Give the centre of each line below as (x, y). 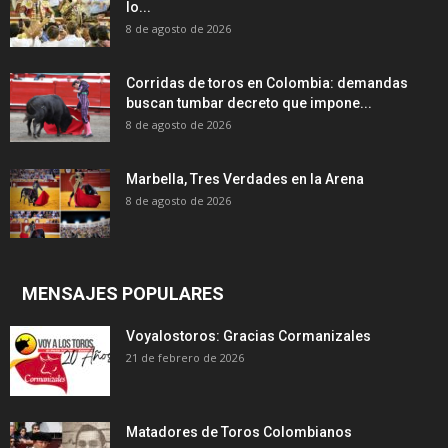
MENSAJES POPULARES (123, 293)
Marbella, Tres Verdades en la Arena (245, 178)
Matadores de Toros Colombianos (239, 431)
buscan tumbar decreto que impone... (249, 102)
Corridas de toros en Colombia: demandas (267, 82)
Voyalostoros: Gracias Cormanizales (248, 335)
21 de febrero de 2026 (185, 357)
